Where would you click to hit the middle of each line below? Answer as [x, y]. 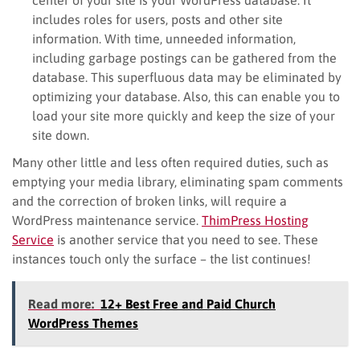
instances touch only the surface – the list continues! [162, 258]
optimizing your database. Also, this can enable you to [186, 96]
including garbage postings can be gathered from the [184, 57]
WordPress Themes [83, 323]
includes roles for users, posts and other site [157, 19]
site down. [61, 135]
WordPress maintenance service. [107, 220]
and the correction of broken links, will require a [149, 200]
